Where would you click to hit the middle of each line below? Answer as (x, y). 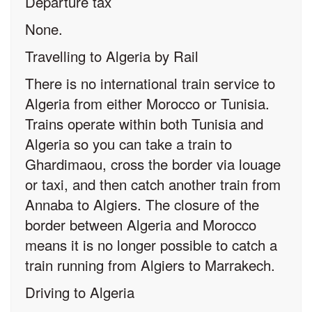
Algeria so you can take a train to (128, 143)
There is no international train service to (150, 83)
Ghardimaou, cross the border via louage (153, 163)
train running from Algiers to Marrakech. (150, 264)
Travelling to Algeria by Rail (112, 55)
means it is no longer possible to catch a (151, 244)
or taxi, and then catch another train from (153, 184)
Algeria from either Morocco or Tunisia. (147, 103)
